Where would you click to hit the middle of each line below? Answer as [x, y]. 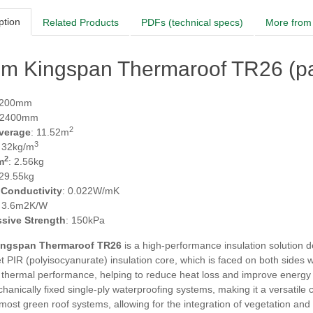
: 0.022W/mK [91, 191]
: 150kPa [85, 220]
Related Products [81, 22]
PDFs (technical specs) [192, 22]
